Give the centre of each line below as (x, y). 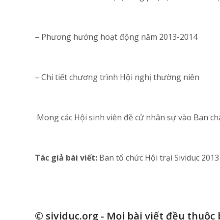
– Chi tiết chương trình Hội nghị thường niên (117, 77)
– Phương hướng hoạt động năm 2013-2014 (116, 37)
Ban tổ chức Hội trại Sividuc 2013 (159, 158)
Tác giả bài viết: (67, 158)
